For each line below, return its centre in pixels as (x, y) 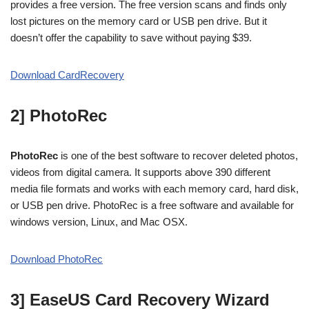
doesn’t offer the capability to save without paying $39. (131, 38)
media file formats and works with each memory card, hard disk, (154, 189)
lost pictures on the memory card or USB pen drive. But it (139, 21)
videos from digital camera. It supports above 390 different (140, 172)
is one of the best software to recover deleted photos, (178, 156)
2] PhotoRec (59, 116)
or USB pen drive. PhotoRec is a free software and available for (152, 205)
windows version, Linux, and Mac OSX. (99, 222)
